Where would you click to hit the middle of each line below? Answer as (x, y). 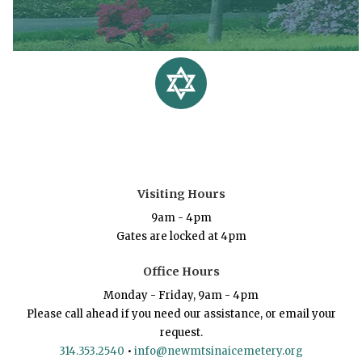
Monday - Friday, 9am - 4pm (181, 296)
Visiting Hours (181, 194)
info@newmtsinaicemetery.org (219, 351)
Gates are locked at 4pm (181, 237)
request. (181, 333)
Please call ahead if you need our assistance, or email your (181, 314)
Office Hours (181, 272)
